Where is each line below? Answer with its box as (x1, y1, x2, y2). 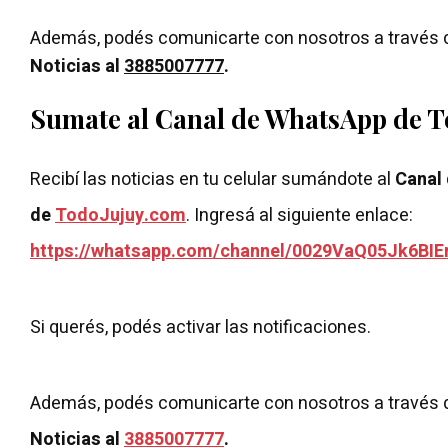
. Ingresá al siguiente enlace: (186, 201, 417, 229)
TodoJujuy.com (55, 201, 186, 229)
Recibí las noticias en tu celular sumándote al (30, 165, 395, 193)
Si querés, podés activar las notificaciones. (30, 313, 371, 341)
